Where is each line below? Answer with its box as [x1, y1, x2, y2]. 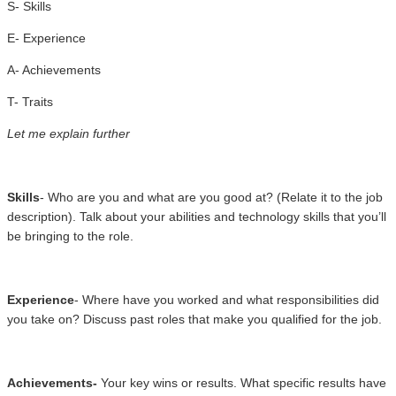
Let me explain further [7, 126, 130, 141]
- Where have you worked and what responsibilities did [74, 292, 379, 307]
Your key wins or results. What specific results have [97, 375, 386, 390]
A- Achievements [7, 62, 101, 77]
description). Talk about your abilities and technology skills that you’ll [7, 209, 386, 224]
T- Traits [7, 94, 53, 109]
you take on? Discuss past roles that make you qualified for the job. [7, 311, 382, 326]
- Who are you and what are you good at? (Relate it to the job [40, 189, 383, 204]
